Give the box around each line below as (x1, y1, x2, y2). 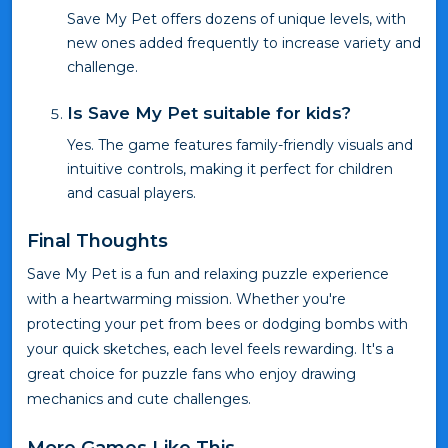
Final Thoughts (27, 229, 168, 253)
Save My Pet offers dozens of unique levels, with (67, 10, 406, 29)
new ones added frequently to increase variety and (67, 34, 421, 53)
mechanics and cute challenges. (27, 390, 251, 409)
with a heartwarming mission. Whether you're (27, 290, 346, 309)
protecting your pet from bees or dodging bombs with (27, 315, 408, 334)
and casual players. (67, 184, 196, 203)
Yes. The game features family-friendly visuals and (67, 136, 413, 155)
